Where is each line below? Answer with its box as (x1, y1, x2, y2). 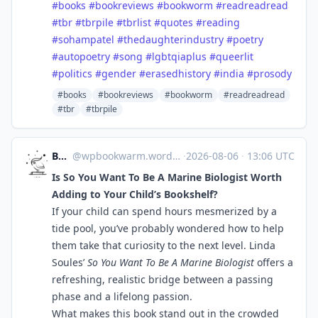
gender (102, 67, 136, 80)
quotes (160, 16, 193, 29)
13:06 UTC (244, 149, 295, 163)
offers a (254, 256, 293, 269)
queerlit (216, 50, 253, 63)
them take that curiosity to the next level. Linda (52, 238, 275, 252)
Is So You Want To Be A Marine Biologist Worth (52, 170, 282, 184)
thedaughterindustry (124, 33, 224, 46)
